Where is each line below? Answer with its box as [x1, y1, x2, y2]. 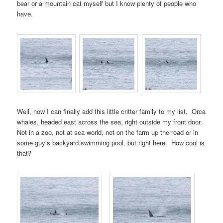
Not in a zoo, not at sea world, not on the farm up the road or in [17, 127, 199, 137]
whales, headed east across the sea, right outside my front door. [17, 116, 205, 126]
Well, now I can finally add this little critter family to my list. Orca [17, 106, 206, 116]
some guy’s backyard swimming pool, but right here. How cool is [17, 137, 205, 147]
